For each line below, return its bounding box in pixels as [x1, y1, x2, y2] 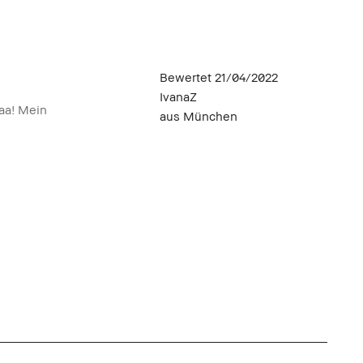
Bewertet [160, 69, 215, 84]
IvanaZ [160, 88, 197, 104]
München [183, 108, 237, 123]
